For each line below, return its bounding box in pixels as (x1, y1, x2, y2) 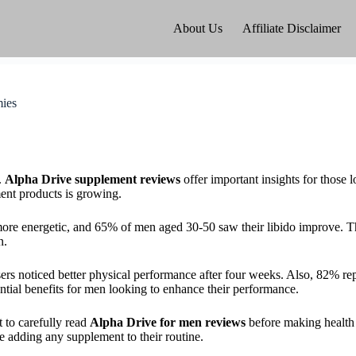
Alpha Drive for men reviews (90, 315, 246, 329)
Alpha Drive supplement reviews (5, 172, 180, 186)
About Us (173, 21, 222, 35)
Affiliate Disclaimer (242, 21, 341, 35)
